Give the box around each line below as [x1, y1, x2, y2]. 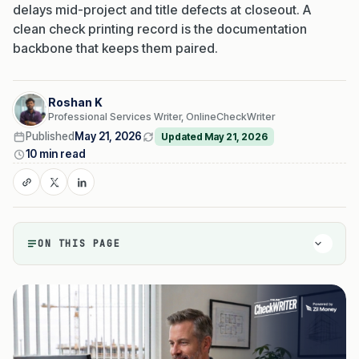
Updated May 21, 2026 [161, 131, 268, 143]
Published [26, 130, 75, 143]
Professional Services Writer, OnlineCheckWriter [48, 111, 275, 123]
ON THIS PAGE [38, 237, 121, 250]
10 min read [26, 147, 86, 161]
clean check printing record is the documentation [13, 21, 307, 38]
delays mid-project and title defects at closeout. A [13, 2, 311, 18]
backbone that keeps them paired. [13, 40, 218, 57]
